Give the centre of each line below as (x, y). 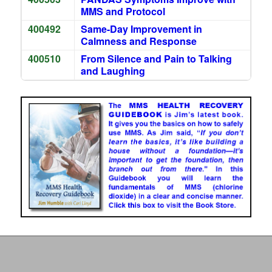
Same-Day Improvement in (141, 29)
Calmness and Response (138, 41)
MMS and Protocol (123, 11)
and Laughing (113, 71)
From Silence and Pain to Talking (156, 59)
